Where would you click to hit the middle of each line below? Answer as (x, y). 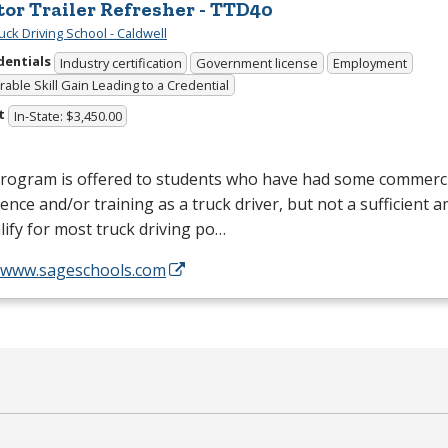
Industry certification (120, 62)
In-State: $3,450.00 (67, 115)
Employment (369, 62)
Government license (257, 62)
